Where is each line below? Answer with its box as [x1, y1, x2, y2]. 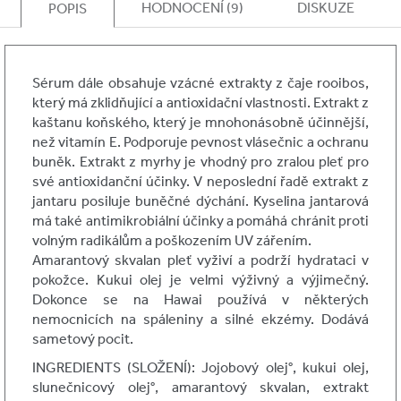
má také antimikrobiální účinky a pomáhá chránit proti [32, 210, 369, 229]
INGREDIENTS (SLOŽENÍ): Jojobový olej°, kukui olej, [32, 357, 369, 376]
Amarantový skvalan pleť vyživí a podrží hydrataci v [32, 250, 369, 269]
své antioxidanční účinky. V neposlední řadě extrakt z [32, 171, 369, 190]
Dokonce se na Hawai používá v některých [32, 289, 369, 308]
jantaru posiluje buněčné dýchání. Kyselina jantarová [32, 191, 369, 209]
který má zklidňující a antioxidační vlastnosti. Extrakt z [32, 92, 369, 111]
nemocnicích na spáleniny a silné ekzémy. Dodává [32, 309, 369, 328]
